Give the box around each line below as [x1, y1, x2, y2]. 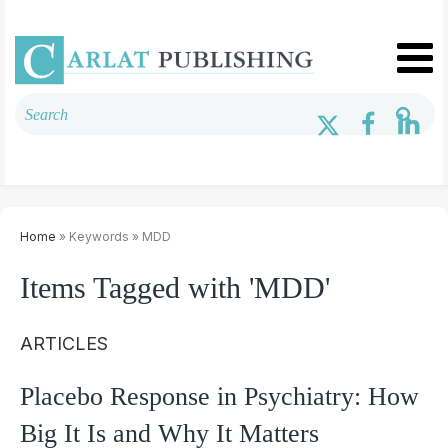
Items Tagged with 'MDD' [20, 270, 330, 304]
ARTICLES [20, 332, 108, 354]
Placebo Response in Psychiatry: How [20, 381, 419, 411]
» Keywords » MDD [56, 228, 171, 244]
